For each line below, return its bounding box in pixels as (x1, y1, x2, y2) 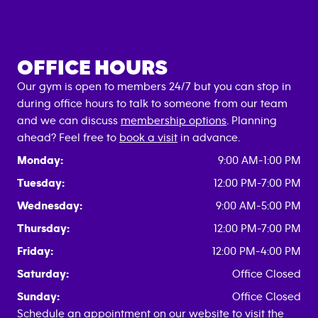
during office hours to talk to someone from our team (17, 97, 287, 109)
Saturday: (17, 268, 69, 280)
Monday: (17, 154, 63, 166)
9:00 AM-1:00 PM (218, 154, 301, 166)
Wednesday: (17, 199, 82, 212)
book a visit (119, 131, 177, 143)
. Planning (226, 114, 277, 126)
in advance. (177, 131, 240, 143)
